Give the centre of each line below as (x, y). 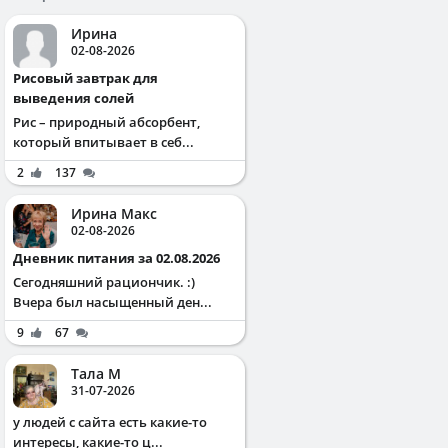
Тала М (96, 373)
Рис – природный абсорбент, (106, 121)
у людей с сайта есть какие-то (110, 421)
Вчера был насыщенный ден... (112, 301)
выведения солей (73, 97)
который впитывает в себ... (103, 141)
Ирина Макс (114, 213)
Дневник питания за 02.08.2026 (121, 257)
